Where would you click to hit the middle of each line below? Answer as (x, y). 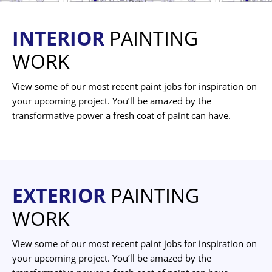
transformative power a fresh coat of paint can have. (121, 115)
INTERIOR (58, 38)
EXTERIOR (59, 195)
